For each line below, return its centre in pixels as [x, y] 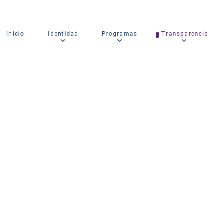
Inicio [16, 33]
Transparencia [185, 33]
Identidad [63, 33]
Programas [120, 33]
